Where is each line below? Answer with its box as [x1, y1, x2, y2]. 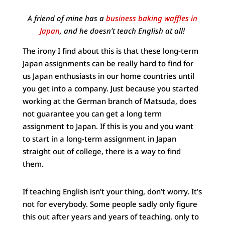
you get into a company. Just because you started [22, 83, 198, 94]
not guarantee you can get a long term [22, 108, 162, 119]
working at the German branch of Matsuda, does [22, 96, 196, 106]
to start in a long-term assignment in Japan [22, 134, 176, 144]
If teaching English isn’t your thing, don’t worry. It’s [22, 186, 202, 197]
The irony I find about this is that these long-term [22, 46, 198, 56]
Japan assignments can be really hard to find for [22, 58, 193, 69]
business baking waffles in [105, 13, 197, 24]
